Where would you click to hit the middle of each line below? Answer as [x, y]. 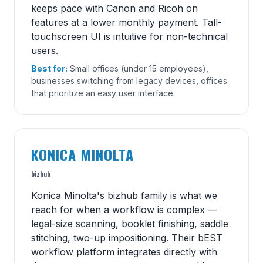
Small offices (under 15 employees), [138, 68]
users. [45, 50]
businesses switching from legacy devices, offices [129, 80]
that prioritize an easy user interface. [103, 93]
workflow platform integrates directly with [124, 252]
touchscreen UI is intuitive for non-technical [129, 36]
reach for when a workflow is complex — [124, 209]
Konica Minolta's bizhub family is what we [124, 195]
